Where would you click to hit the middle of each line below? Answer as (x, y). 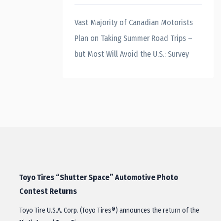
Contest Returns (48, 191)
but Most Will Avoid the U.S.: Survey (132, 54)
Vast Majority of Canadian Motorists (134, 22)
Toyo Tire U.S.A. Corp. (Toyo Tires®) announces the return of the (109, 210)
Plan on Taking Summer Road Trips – (133, 38)
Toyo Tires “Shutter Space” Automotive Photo (99, 177)
